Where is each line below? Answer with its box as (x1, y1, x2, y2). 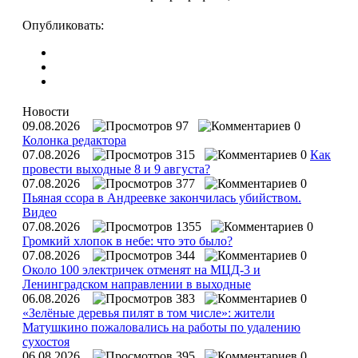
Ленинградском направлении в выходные (22, 276, 251, 291)
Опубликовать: (22, 18, 104, 32)
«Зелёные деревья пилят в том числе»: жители (22, 305, 275, 320)
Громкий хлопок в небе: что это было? (22, 233, 233, 248)
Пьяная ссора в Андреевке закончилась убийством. (22, 190, 301, 205)
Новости (22, 104, 70, 118)
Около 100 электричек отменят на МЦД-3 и (22, 262, 261, 276)
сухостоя (22, 334, 70, 348)
